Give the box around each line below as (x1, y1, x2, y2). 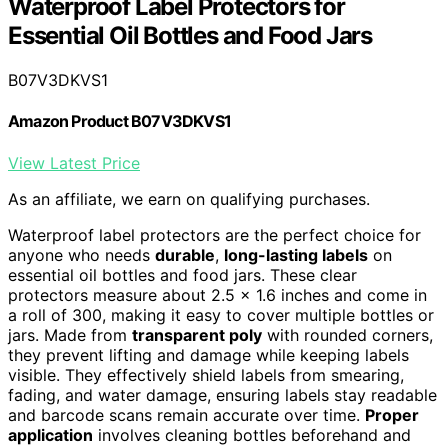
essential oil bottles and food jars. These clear (8, 264, 357, 285)
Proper (365, 404, 419, 425)
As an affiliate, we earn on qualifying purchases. (8, 188, 370, 209)
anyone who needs (8, 244, 155, 265)
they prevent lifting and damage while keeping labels (8, 344, 409, 365)
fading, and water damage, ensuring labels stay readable (8, 384, 437, 405)
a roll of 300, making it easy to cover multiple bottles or (8, 304, 434, 325)
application (8, 424, 93, 445)
